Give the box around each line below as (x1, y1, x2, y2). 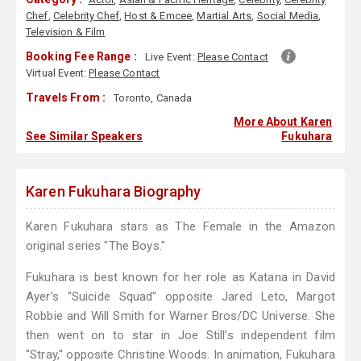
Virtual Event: (26, 67, 89, 80)
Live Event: (145, 51, 197, 64)
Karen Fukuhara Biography (26, 183, 201, 201)
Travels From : (26, 91, 106, 105)
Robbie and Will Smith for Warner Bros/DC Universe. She (26, 309, 335, 324)
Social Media (256, 10, 319, 23)
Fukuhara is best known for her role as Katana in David (26, 270, 335, 285)
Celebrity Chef (52, 10, 120, 23)
